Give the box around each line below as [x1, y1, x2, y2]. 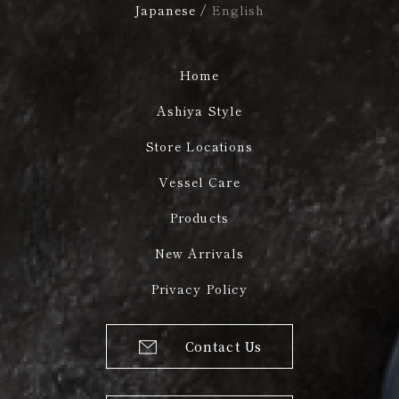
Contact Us [184, 337, 263, 355]
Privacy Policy [151, 279, 248, 297]
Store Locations [146, 136, 253, 155]
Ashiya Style [156, 101, 243, 119]
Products [170, 208, 229, 226]
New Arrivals [154, 243, 245, 262]
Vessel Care [159, 172, 240, 191]
